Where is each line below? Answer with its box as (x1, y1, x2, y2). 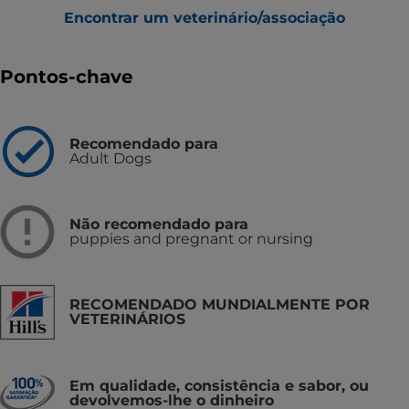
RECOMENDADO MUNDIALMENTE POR (69, 296, 370, 313)
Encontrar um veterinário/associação (64, 9, 345, 26)
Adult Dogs (69, 150, 152, 167)
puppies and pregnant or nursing (69, 230, 313, 247)
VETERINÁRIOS (69, 310, 185, 328)
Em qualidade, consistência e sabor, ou (69, 376, 369, 394)
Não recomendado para (69, 215, 248, 233)
